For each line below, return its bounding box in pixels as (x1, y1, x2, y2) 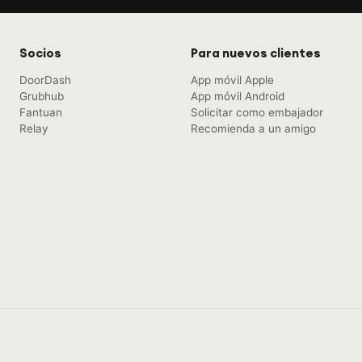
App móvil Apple (191, 73, 274, 86)
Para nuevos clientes (191, 45, 321, 61)
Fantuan (19, 105, 62, 119)
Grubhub (19, 89, 64, 103)
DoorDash (19, 73, 71, 86)
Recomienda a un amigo (191, 121, 316, 135)
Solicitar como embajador (191, 105, 323, 119)
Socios (19, 45, 61, 61)
